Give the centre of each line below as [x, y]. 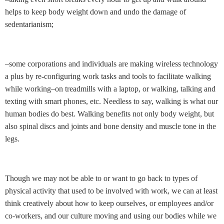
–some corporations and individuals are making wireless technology [111, 63]
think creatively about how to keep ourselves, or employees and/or [109, 203]
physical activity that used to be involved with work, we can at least [111, 190]
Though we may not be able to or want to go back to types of [101, 178]
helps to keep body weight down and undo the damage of [95, 12]
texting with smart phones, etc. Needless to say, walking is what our [111, 101]
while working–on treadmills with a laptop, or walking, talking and [110, 88]
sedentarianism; [29, 24]
